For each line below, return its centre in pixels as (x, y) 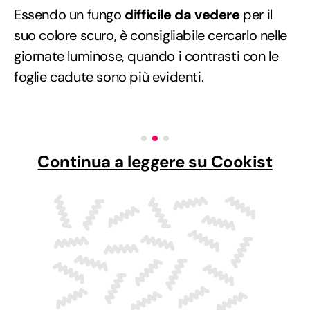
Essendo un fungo (70, 14)
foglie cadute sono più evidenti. (109, 76)
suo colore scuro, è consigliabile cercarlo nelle (151, 35)
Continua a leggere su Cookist (155, 161)
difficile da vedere (182, 14)
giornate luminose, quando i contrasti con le (146, 56)
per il (256, 14)
